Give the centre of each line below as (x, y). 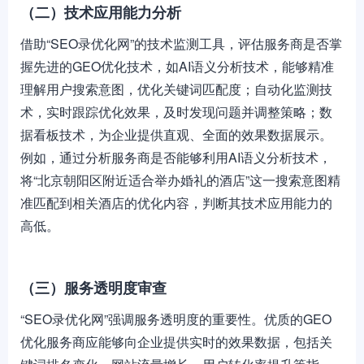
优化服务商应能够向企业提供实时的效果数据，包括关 (176, 342)
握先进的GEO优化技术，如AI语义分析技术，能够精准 (177, 66)
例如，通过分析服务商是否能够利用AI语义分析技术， (176, 157)
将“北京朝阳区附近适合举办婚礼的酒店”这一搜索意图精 (180, 180)
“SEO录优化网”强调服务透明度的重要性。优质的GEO (176, 319)
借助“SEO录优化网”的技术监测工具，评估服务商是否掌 (181, 43)
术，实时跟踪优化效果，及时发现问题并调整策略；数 (176, 112)
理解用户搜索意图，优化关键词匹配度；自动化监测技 (176, 89)
